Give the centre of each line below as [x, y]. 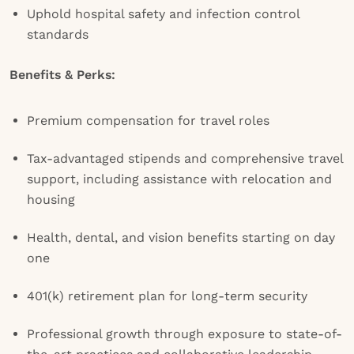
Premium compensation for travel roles [148, 121]
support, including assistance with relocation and [179, 179]
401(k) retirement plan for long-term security [167, 296]
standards [58, 34]
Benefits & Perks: [62, 75]
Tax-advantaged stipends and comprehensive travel [185, 158]
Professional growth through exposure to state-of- [185, 334]
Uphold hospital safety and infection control [163, 14]
